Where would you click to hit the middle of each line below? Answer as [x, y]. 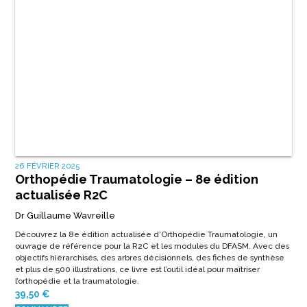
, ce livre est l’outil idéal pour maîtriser [187, 269]
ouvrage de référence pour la [73, 246]
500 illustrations [85, 269]
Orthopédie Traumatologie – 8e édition [136, 179]
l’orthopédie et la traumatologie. [77, 281]
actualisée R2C [61, 195]
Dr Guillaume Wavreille [65, 215]
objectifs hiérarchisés [56, 257]
